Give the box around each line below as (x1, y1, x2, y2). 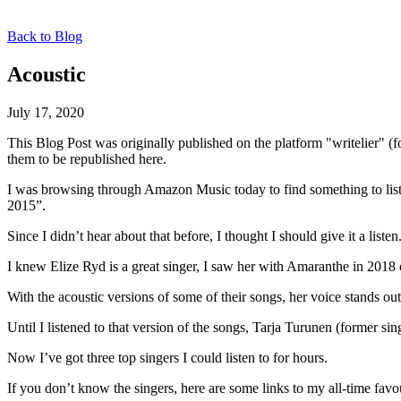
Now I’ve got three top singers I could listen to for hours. (7, 349, 328, 365)
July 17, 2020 (7, 104, 84, 120)
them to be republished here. (7, 150, 166, 166)
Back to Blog (7, 29, 82, 44)
